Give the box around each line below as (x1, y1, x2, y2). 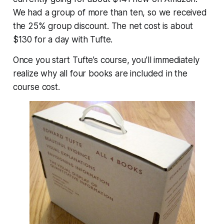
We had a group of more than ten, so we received (12, 7, 207, 17)
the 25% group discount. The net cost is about (12, 20, 193, 31)
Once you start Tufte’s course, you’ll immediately (12, 54, 199, 65)
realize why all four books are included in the (12, 68, 187, 78)
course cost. (12, 81, 60, 92)
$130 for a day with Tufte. (12, 34, 113, 44)
